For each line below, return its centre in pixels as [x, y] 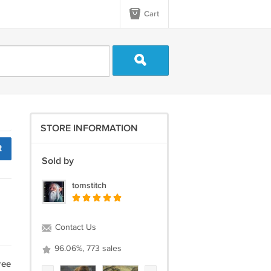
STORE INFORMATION [89, 129]
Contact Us [74, 227]
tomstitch [89, 185]
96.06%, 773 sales [87, 249]
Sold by [57, 161]
